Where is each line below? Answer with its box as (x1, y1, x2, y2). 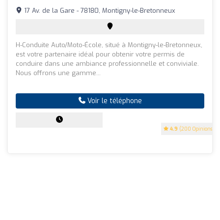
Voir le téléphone (85, 96, 142, 106)
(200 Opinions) (178, 125, 215, 132)
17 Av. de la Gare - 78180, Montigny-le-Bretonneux (22, 6, 175, 15)
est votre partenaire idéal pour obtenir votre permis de (16, 50, 185, 58)
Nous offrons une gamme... (16, 68, 101, 77)
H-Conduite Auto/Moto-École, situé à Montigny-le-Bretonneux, (16, 40, 202, 49)
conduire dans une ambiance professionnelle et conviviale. (16, 59, 199, 68)
